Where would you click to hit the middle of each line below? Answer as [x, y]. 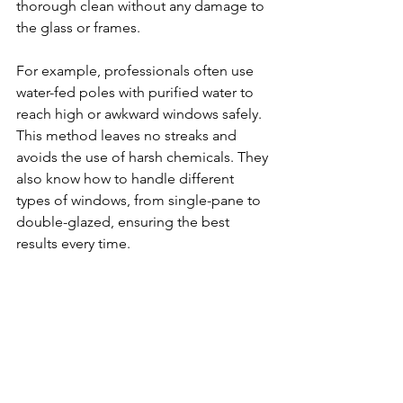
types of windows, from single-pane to [140, 200]
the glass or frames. [78, 27]
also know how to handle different [127, 179]
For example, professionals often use [137, 71]
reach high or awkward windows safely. [141, 114]
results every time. [73, 243]
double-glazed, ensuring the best [125, 222]
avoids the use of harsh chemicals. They [144, 157]
